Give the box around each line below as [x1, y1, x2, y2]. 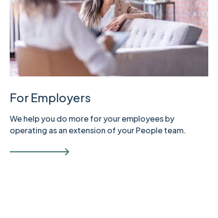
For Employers [10, 90, 91, 105]
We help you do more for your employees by [10, 113, 174, 124]
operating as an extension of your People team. [10, 125, 186, 136]
